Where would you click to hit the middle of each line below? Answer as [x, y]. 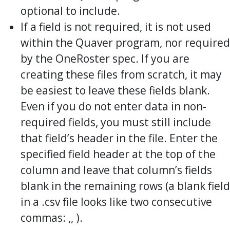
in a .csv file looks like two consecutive [116, 202]
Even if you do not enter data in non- [113, 106]
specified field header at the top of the [118, 154]
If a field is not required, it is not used [116, 26]
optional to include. [70, 11]
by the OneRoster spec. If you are [105, 58]
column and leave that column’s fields [116, 170]
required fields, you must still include [116, 122]
